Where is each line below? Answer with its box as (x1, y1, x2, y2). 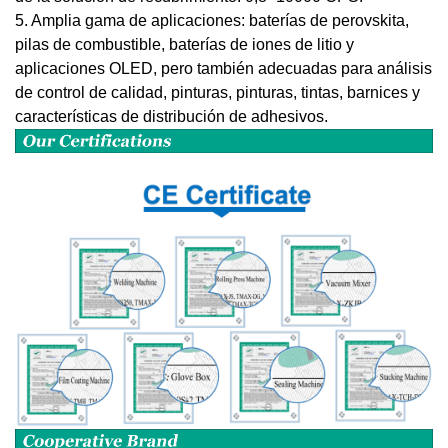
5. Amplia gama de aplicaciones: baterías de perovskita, (15, 12, 409, 29)
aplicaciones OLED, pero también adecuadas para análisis (15, 60, 432, 77)
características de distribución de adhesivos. (15, 108, 328, 125)
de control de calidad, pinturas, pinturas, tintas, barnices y (15, 84, 420, 101)
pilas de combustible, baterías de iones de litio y (15, 36, 354, 53)
